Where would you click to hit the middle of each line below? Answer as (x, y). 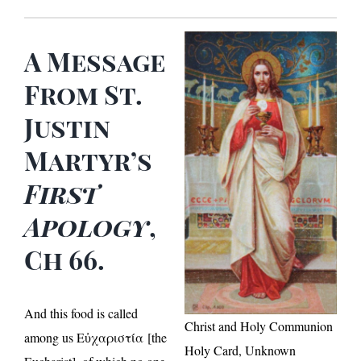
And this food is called (81, 313)
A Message (95, 60)
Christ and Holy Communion (259, 326)
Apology (87, 226)
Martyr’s (88, 160)
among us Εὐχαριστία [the (95, 337)
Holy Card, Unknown (240, 350)
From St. (83, 93)
